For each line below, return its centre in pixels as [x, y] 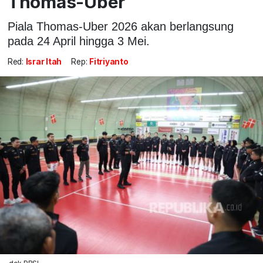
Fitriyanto [109, 62]
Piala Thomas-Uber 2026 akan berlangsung [120, 26]
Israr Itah [44, 62]
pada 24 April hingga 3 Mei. [78, 41]
